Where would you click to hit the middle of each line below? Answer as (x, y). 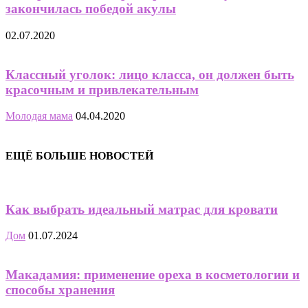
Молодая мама (39, 116)
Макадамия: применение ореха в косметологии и (153, 274)
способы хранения (60, 289)
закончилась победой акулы (91, 9)
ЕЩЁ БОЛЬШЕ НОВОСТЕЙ (79, 155)
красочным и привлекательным (102, 89)
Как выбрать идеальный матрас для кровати (142, 209)
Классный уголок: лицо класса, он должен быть (150, 74)
